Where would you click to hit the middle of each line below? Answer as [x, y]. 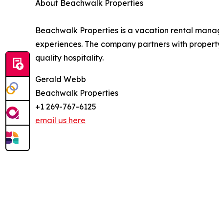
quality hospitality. [69, 58]
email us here [60, 120]
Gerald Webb [61, 79]
